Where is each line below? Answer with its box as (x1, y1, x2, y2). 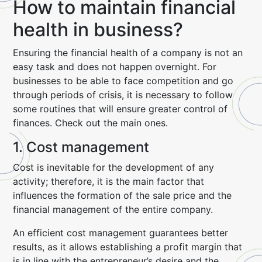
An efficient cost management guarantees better (13, 227, 229, 239)
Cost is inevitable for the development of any (13, 161, 215, 173)
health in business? (13, 18, 184, 41)
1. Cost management (13, 139, 150, 156)
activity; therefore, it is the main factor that (13, 175, 205, 187)
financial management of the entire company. (13, 204, 213, 215)
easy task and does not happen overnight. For (13, 61, 217, 73)
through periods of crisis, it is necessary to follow (13, 89, 233, 101)
